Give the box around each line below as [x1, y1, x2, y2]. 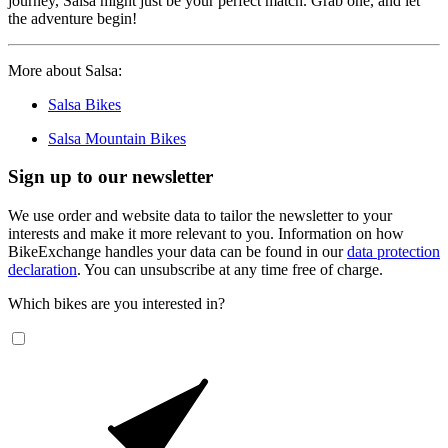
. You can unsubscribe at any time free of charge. [77, 261, 383, 279]
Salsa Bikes [48, 95, 121, 113]
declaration [8, 261, 77, 279]
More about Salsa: [8, 61, 122, 79]
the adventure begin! [8, 9, 137, 27]
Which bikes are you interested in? [8, 295, 225, 313]
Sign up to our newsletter [8, 166, 213, 188]
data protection [347, 243, 440, 261]
